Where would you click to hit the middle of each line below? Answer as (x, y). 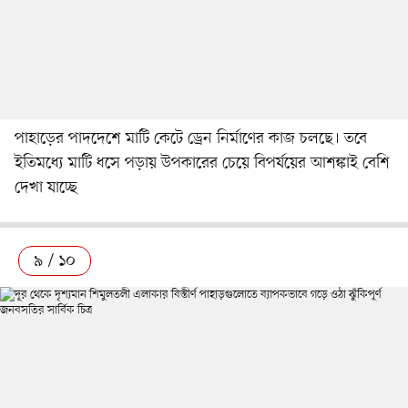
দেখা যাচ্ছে (46, 187)
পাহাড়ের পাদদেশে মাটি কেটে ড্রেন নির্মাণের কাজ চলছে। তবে (191, 138)
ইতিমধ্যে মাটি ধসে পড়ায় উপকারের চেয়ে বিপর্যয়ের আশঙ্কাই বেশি (202, 163)
